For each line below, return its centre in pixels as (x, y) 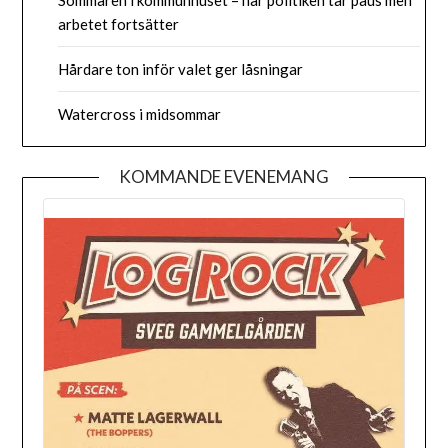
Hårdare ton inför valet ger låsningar (181, 68)
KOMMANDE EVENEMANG (224, 176)
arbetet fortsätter (119, 23)
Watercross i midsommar (140, 113)
